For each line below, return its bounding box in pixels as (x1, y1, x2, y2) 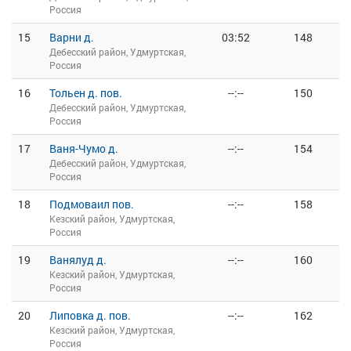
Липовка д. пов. (49, 308, 131, 323)
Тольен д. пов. (49, 85, 122, 100)
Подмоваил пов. (49, 197, 134, 212)
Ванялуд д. (49, 252, 107, 267)
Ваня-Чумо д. (49, 141, 118, 156)
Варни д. (49, 30, 94, 45)
